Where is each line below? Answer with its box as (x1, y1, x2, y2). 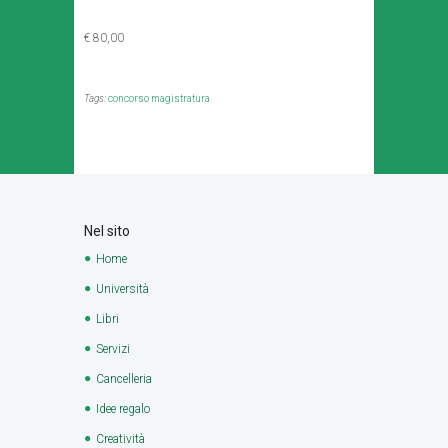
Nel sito (84, 222, 130, 239)
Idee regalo (96, 401, 150, 416)
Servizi (96, 341, 130, 356)
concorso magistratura (108, 93, 210, 105)
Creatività (96, 431, 145, 446)
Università (96, 281, 149, 296)
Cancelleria (96, 371, 152, 386)
